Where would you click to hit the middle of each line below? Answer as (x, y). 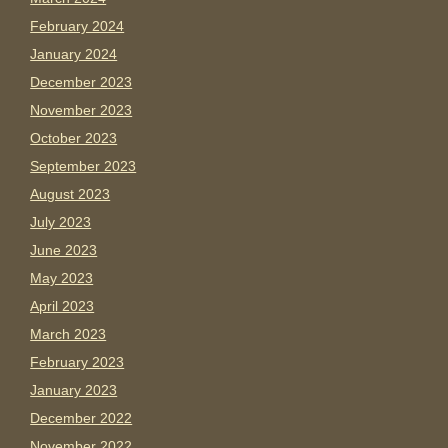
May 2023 (62, 278)
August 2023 (70, 194)
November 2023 (81, 110)
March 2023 (68, 334)
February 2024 (77, 26)
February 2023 (77, 362)
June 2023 (64, 250)
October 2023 (74, 138)
